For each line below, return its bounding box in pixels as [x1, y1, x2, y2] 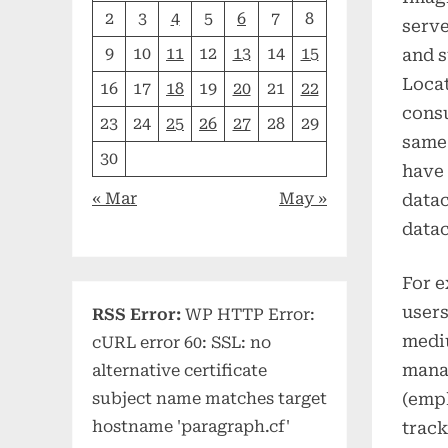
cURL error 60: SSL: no [92, 333, 271, 353]
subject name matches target [92, 389, 327, 409]
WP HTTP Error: [181, 305, 315, 325]
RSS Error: [92, 305, 181, 325]
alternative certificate [92, 361, 267, 381]
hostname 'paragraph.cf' [92, 417, 290, 437]
